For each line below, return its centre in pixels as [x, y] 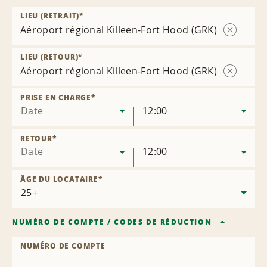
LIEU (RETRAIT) [50, 16]
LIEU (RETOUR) [49, 57]
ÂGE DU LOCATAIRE [59, 179]
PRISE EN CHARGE [56, 98]
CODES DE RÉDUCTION [163, 222]
